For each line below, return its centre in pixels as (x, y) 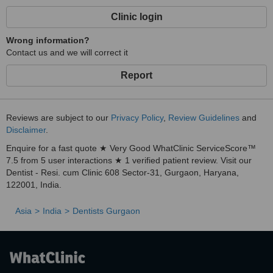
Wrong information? (48, 40)
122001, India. (34, 185)
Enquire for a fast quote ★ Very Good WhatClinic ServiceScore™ (131, 148)
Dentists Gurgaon (106, 211)
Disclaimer (26, 130)
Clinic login (136, 17)
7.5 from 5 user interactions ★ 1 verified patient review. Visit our (129, 160)
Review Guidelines (204, 118)
